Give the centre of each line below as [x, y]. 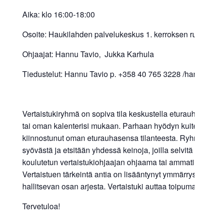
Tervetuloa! [41, 206]
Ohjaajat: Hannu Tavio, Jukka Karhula [88, 54]
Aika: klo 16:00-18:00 [58, 14]
